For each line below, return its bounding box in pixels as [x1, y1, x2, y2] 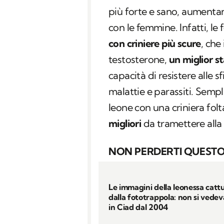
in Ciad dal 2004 [108, 201, 168, 212]
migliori [108, 117, 141, 130]
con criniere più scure [108, 37, 201, 50]
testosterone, [108, 53, 169, 66]
